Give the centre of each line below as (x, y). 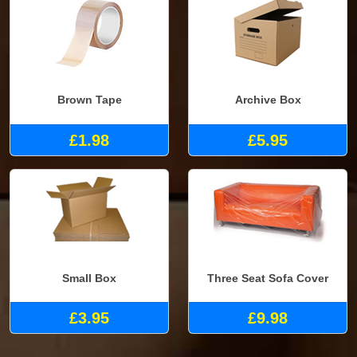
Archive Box (268, 100)
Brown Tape (89, 100)
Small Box (89, 278)
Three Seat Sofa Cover (268, 278)
